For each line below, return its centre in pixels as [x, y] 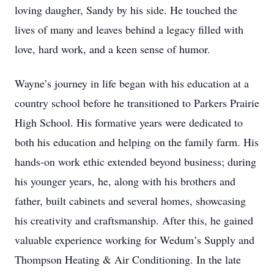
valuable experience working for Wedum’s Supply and [135, 240]
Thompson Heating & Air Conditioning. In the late [128, 259]
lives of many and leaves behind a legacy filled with [129, 29]
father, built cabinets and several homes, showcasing [130, 201]
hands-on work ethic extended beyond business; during [135, 161]
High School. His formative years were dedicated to [129, 122]
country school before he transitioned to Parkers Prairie [137, 103]
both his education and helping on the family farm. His [137, 142]
